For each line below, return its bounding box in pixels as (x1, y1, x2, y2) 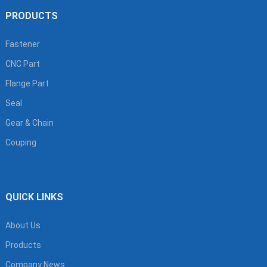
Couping (5, 137, 36, 147)
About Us (5, 220, 41, 230)
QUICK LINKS (5, 191, 63, 203)
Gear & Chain (5, 117, 54, 128)
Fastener (5, 39, 40, 49)
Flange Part (5, 78, 49, 88)
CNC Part (5, 58, 40, 69)
